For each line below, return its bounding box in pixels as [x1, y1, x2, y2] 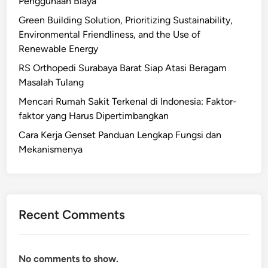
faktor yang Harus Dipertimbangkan [19, 110, 169, 122]
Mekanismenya [19, 144, 83, 156]
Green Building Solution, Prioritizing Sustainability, [19, 14, 233, 26]
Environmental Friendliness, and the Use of [19, 29, 201, 41]
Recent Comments [19, 207, 126, 223]
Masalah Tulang [19, 77, 84, 89]
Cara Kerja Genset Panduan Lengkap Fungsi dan [19, 129, 222, 141]
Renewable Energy [19, 43, 99, 55]
